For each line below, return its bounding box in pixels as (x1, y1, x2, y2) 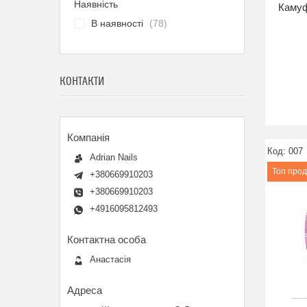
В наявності (91, 18, 143, 29)
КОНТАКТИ (60, 75, 104, 88)
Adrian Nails (90, 152, 138, 162)
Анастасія (90, 254, 131, 265)
